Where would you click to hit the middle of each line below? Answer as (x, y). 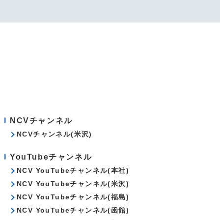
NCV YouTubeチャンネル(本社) (73, 170)
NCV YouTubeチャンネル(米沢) (73, 184)
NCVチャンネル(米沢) (55, 134)
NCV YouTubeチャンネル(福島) (73, 197)
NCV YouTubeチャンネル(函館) (73, 210)
